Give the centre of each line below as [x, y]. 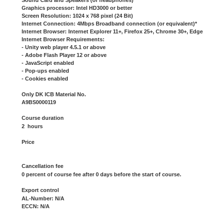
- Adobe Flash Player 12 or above [64, 55]
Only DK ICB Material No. [54, 95]
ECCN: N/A [36, 206]
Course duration [43, 118]
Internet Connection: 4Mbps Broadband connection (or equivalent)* [109, 24]
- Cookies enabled [45, 79]
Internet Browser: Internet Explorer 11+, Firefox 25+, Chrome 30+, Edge [112, 32]
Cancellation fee [42, 166]
